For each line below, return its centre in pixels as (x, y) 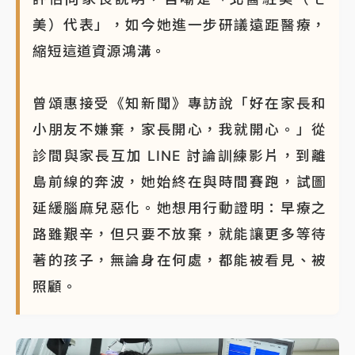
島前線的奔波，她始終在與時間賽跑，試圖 (179, 181)
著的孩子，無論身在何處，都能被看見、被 (179, 260)
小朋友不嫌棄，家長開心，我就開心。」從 (179, 129)
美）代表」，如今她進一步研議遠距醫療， (179, 25)
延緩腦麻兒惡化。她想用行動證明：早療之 (179, 208)
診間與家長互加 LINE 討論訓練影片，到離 (179, 155)
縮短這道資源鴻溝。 (100, 51)
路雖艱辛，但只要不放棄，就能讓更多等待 (179, 234)
